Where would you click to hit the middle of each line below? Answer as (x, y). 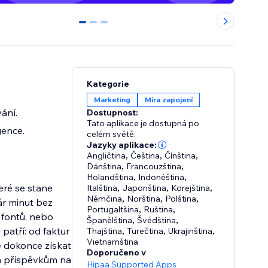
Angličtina (106, 156)
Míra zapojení (169, 100)
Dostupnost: (113, 113)
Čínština (180, 156)
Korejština (191, 188)
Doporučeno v (117, 253)
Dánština (104, 167)
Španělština (110, 220)
